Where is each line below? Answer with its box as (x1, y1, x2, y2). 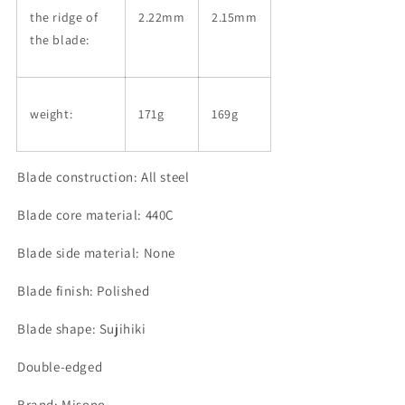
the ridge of (30, 9, 99, 25)
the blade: (30, 32, 89, 48)
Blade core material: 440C (17, 206, 174, 223)
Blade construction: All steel (17, 168, 190, 185)
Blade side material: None (17, 244, 175, 261)
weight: (30, 106, 73, 122)
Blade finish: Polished (17, 282, 150, 299)
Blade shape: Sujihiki (17, 320, 146, 337)
